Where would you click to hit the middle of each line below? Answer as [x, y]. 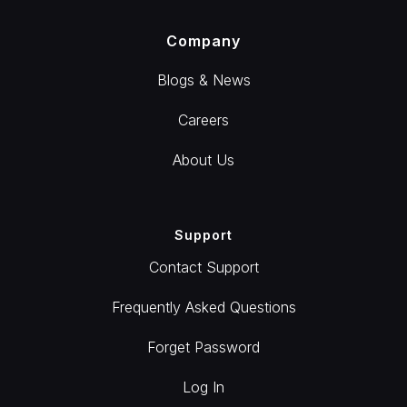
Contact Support [203, 267]
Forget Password [203, 347]
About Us [203, 160]
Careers [203, 120]
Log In [203, 387]
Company [203, 41]
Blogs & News [203, 80]
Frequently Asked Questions [203, 307]
